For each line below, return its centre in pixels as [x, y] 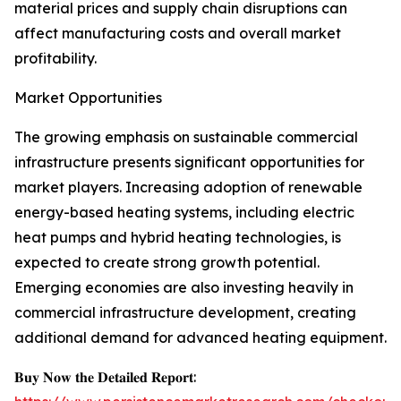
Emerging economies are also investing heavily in [184, 288]
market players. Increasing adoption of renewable [188, 188]
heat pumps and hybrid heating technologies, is [178, 238]
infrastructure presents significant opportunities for [189, 162]
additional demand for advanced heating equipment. [200, 338]
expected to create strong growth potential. [167, 263]
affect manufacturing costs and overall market [178, 34]
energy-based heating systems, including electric [184, 213]
